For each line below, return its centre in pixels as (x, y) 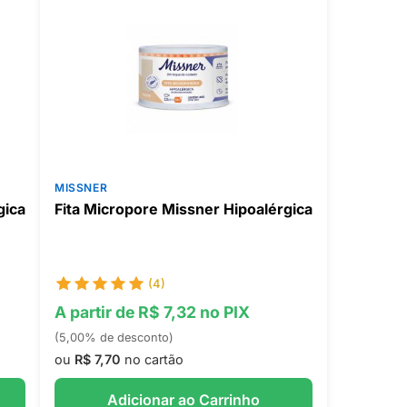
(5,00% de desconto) (114, 338)
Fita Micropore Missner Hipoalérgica (183, 209)
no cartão (152, 359)
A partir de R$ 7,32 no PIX (152, 312)
